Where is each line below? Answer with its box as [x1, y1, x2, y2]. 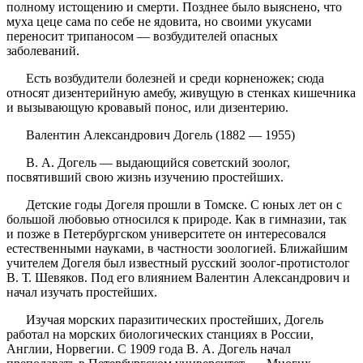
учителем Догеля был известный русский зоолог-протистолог [6, 256, 350, 271]
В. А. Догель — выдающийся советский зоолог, [6, 156, 290, 170]
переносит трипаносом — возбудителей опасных [6, 29, 278, 44]
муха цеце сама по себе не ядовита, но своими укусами [6, 15, 312, 29]
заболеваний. [6, 44, 83, 58]
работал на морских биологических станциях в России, [6, 327, 314, 342]
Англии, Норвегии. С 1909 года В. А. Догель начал [6, 342, 291, 357]
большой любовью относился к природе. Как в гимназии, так [6, 212, 347, 227]
